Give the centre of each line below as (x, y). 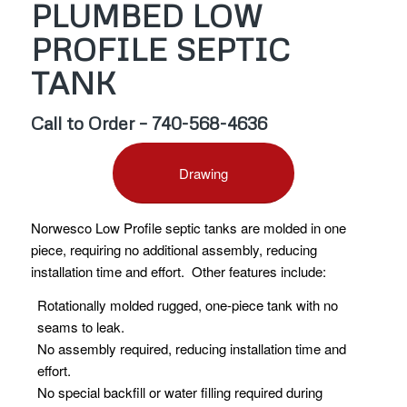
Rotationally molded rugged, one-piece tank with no (187, 305)
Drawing (203, 173)
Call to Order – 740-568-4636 (149, 122)
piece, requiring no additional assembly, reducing (174, 250)
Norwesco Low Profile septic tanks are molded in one (188, 228)
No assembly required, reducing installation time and (191, 349)
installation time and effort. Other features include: (178, 272)
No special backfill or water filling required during (179, 392)
